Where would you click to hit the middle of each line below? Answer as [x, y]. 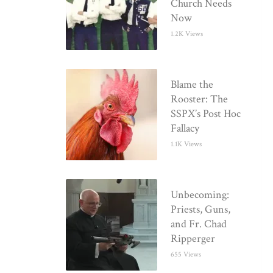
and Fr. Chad [199, 224]
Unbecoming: [200, 195]
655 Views [186, 255]
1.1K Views [186, 144]
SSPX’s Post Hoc [206, 114]
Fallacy [185, 129]
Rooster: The [200, 99]
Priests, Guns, [201, 210]
